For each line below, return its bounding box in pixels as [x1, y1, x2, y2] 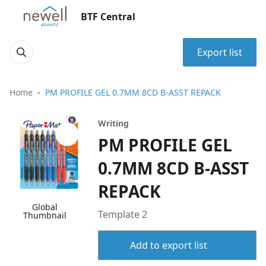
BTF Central [81, 10, 135, 23]
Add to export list [129, 239, 207, 252]
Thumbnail [23, 210, 67, 221]
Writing [98, 118, 129, 129]
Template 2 [98, 208, 148, 221]
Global [32, 201, 58, 213]
